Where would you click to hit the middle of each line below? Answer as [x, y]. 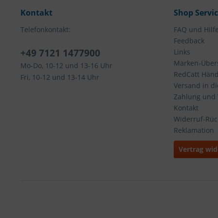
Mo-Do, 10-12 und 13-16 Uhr [66, 65]
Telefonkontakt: [45, 29]
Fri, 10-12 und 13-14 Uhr [60, 77]
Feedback [189, 41]
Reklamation [194, 130]
